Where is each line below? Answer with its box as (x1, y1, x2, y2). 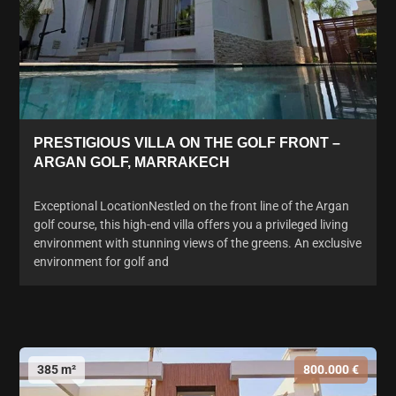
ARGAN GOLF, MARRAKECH (34, 154, 230, 170)
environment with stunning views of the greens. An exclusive (34, 235, 362, 250)
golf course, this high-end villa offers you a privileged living (34, 217, 348, 232)
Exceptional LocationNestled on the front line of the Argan (34, 198, 349, 213)
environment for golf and (34, 254, 169, 269)
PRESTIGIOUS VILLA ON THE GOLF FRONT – (34, 134, 340, 150)
